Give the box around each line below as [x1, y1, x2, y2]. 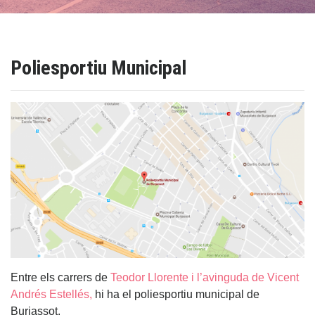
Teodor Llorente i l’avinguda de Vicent [108, 270, 299, 284]
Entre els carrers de [11, 270, 108, 284]
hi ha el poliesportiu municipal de [92, 287, 259, 301]
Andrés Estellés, [11, 287, 92, 301]
